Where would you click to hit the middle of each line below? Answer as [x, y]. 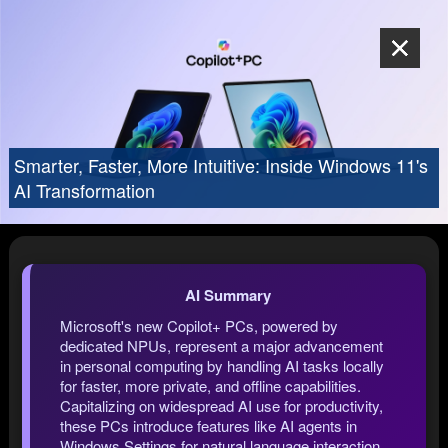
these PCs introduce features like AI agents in [209, 426]
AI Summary [228, 295]
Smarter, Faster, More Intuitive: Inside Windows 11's [220, 165]
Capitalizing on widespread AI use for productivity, [222, 406]
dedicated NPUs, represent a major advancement [222, 346]
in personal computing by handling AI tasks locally [222, 366]
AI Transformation [84, 190]
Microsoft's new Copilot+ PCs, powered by [199, 326]
